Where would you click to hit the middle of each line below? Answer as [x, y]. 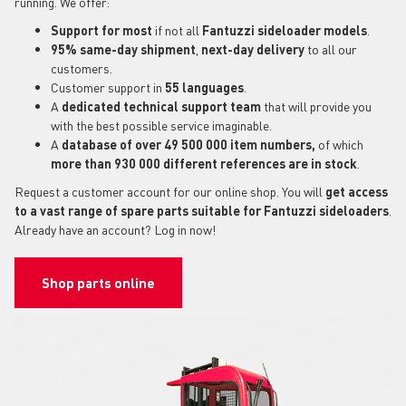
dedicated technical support [145, 106]
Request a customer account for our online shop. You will [170, 191]
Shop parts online [98, 282]
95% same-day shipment [123, 48]
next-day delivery [251, 48]
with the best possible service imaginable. [161, 125]
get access [357, 191]
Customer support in [106, 87]
